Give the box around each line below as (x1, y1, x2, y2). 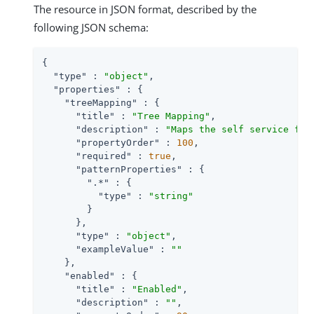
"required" (76, 150, 132, 161)
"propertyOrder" (76, 137, 160, 148)
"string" (149, 190, 193, 201)
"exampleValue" (76, 243, 154, 254)
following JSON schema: (34, 20, 149, 34)
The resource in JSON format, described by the (34, 1, 257, 16)
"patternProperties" (76, 163, 182, 175)
